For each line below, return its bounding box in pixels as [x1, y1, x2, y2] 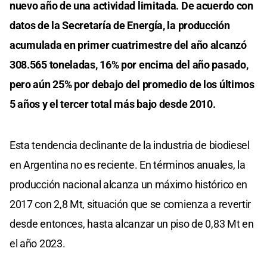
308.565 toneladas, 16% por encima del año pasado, [10, 58, 249, 72]
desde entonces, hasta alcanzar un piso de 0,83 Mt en [10, 218, 254, 231]
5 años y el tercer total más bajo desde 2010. [10, 98, 216, 111]
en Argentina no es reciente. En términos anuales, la [10, 159, 246, 172]
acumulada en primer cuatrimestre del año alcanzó [10, 39, 247, 52]
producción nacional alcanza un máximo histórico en [10, 178, 248, 191]
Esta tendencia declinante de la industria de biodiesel [10, 139, 250, 152]
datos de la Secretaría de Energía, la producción [10, 19, 230, 32]
